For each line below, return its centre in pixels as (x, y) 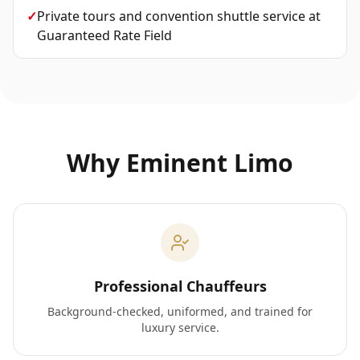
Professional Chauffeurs (180, 286)
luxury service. (180, 327)
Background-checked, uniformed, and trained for (180, 311)
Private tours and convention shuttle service (171, 16)
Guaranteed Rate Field (104, 35)
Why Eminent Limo (180, 163)
